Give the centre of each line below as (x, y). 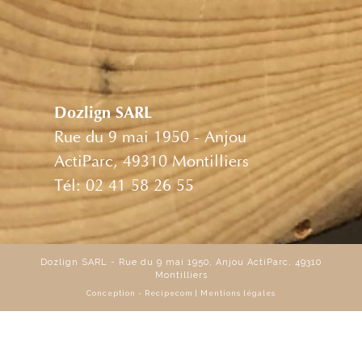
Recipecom (170, 293)
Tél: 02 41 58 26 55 (124, 187)
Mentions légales (238, 293)
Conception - (116, 293)
